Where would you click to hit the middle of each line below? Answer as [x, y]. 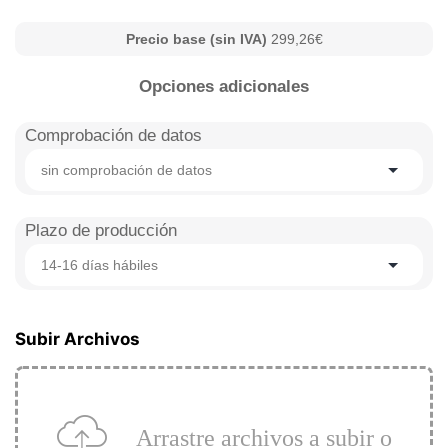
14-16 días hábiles [99, 265]
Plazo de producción [101, 230]
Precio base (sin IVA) [198, 39]
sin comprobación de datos [126, 170]
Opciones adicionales [224, 86]
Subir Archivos [77, 339]
